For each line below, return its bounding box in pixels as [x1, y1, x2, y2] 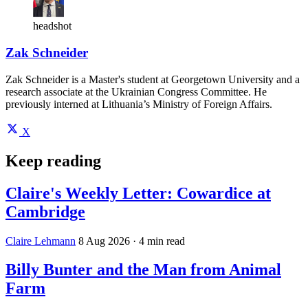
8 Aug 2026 [78, 234, 130, 247]
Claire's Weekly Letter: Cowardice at [5, 184, 271, 202]
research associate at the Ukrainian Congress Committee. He [5, 85, 267, 98]
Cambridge [5, 202, 85, 221]
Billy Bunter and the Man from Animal [5, 261, 281, 279]
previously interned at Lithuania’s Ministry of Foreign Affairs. [5, 98, 272, 110]
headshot [33, 20, 71, 32]
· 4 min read [133, 234, 185, 247]
